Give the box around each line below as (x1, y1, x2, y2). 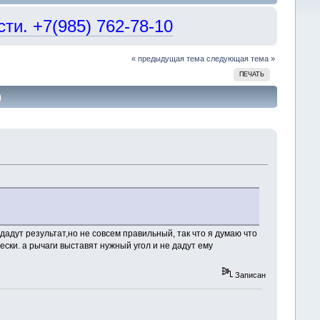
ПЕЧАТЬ (239, 70, 265, 78)
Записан (232, 271, 266, 279)
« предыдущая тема (131, 54, 205, 63)
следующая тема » (206, 54, 276, 63)
